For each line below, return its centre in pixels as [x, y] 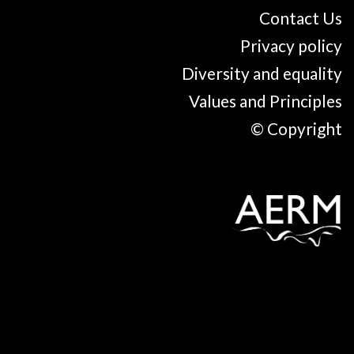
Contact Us [301, 17]
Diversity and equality [262, 73]
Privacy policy [291, 45]
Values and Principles [265, 100]
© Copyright [296, 128]
